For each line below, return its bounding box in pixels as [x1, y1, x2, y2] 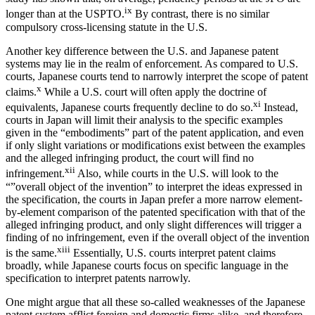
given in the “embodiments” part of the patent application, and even [6, 127, 304, 139]
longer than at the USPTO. [6, 8, 124, 20]
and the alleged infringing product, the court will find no [6, 152, 254, 165]
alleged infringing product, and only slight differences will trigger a [6, 218, 302, 231]
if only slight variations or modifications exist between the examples [6, 139, 305, 152]
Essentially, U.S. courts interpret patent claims [70, 247, 276, 259]
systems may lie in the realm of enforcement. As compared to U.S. [6, 57, 298, 70]
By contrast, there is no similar [132, 8, 269, 20]
